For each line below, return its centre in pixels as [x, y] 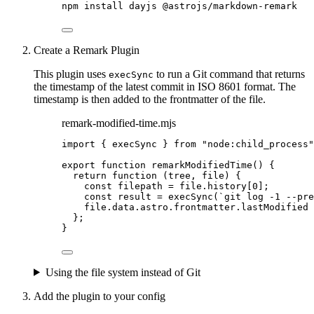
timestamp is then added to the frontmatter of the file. [150, 99]
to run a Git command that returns [229, 74]
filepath [140, 186]
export [78, 165]
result [135, 196]
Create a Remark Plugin [87, 50]
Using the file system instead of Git [123, 272]
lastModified [275, 207]
